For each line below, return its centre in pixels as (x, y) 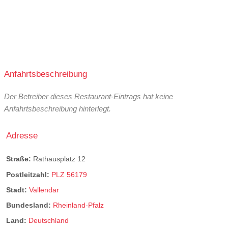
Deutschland (49, 221)
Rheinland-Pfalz (78, 205)
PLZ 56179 (69, 174)
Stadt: (18, 190)
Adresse (22, 136)
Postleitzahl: (29, 174)
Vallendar (44, 190)
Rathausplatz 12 (59, 159)
